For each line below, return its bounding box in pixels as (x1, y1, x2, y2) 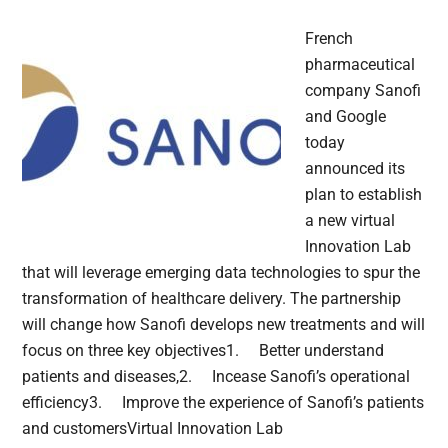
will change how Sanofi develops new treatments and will (22, 315, 426, 335)
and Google (305, 107, 387, 127)
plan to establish (305, 185, 423, 205)
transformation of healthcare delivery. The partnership (22, 289, 402, 309)
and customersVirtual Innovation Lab (22, 419, 284, 439)
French (305, 29, 354, 49)
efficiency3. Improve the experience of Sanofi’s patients (22, 393, 425, 413)
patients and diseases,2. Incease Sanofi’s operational (22, 367, 411, 387)
